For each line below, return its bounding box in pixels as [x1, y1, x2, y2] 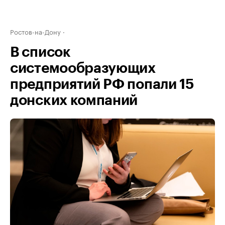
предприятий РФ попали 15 [10, 77, 194, 91]
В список [10, 45, 71, 59]
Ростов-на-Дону [10, 26, 61, 36]
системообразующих [10, 61, 156, 75]
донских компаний [10, 93, 138, 107]
